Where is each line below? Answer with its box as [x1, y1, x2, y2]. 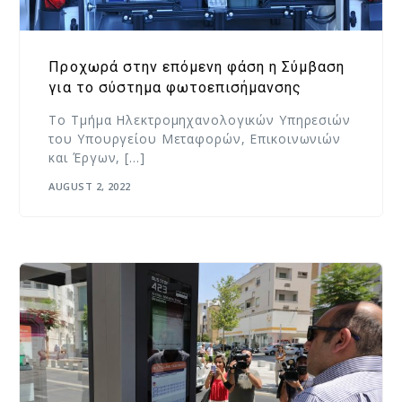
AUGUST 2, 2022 [48, 179, 131, 194]
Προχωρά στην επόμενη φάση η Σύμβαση [48, 57, 345, 75]
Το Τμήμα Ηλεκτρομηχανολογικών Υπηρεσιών [48, 110, 351, 128]
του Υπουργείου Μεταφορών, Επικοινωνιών [48, 129, 342, 147]
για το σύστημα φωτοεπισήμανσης [48, 78, 301, 96]
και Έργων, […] [48, 148, 145, 166]
